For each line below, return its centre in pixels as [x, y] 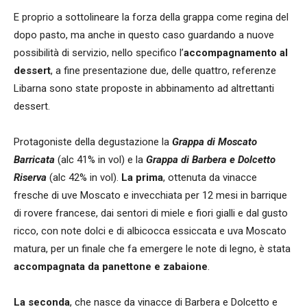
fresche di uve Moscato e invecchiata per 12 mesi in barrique [150, 195]
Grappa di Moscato [214, 142]
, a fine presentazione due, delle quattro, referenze [163, 70]
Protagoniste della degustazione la [93, 142]
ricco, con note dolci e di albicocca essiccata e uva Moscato [150, 231]
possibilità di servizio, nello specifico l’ [99, 52]
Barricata [34, 159]
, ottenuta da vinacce [210, 177]
